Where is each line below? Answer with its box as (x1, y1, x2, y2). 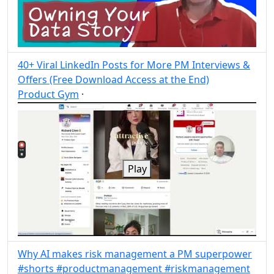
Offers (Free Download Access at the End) (18, 72, 209, 86)
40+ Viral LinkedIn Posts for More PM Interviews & (18, 57, 250, 72)
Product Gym (18, 87, 79, 101)
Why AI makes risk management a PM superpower (18, 247, 252, 261)
